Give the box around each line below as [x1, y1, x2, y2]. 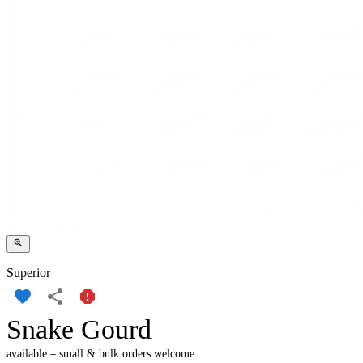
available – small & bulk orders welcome [6, 348, 194, 361]
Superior [6, 266, 50, 280]
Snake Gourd [6, 314, 152, 345]
